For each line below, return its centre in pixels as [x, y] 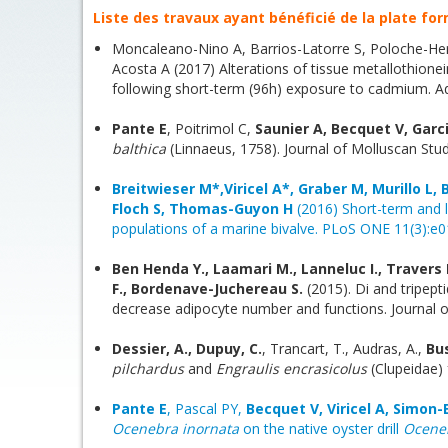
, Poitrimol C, [211, 128]
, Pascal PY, [206, 408]
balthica [139, 148]
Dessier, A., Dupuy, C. [187, 348]
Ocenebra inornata [175, 428]
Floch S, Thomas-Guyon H [202, 208]
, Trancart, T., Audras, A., [344, 348]
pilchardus [148, 368]
